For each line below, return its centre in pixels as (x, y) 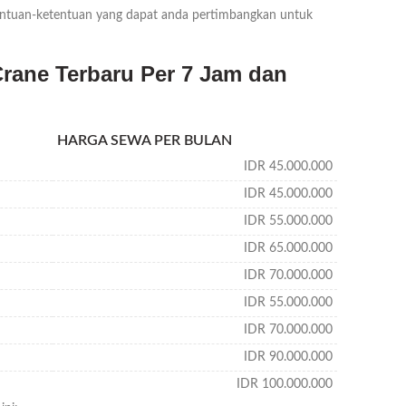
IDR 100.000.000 (285, 384)
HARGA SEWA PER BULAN (145, 140)
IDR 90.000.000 (288, 357)
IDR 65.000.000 (288, 248)
